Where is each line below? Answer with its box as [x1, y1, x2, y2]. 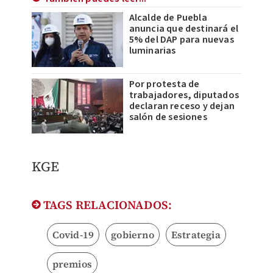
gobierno [111, 228, 154, 242]
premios [52, 257, 92, 271]
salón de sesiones [129, 110, 207, 124]
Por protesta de [129, 77, 200, 91]
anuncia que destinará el [129, 22, 239, 36]
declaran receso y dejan [129, 99, 235, 113]
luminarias [129, 44, 176, 58]
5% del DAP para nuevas [129, 33, 234, 47]
